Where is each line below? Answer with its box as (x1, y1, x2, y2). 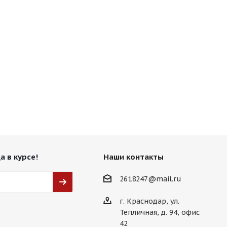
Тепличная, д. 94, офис (119, 208, 200, 217)
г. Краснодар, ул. (119, 197, 179, 206)
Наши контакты (103, 152, 164, 162)
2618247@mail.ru (119, 174, 181, 184)
